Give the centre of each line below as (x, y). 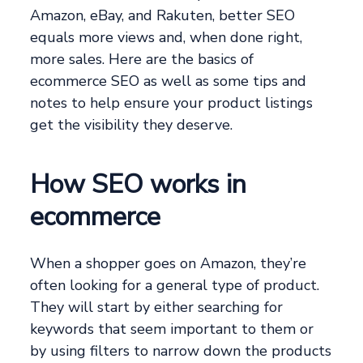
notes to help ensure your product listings (172, 103)
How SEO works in (139, 185)
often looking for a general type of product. (175, 286)
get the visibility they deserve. (132, 125)
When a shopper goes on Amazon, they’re (169, 264)
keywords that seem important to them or (172, 329)
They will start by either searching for (157, 307)
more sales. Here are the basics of (142, 60)
